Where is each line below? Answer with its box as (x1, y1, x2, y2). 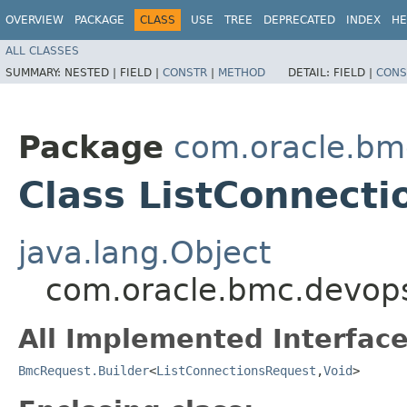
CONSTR (163, 65, 207, 79)
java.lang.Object (18, 233, 271, 271)
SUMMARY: (5, 65, 65, 79)
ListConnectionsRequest (156, 362, 316, 378)
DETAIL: (288, 65, 333, 79)
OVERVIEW (5, 14, 64, 26)
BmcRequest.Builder (18, 362, 149, 378)
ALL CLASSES (5, 44, 79, 57)
